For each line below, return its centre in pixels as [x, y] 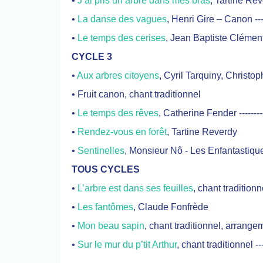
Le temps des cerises [122, 38]
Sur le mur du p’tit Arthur [127, 245]
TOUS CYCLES [106, 169]
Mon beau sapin [111, 226]
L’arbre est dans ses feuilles [135, 188]
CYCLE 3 [92, 57]
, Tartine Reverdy [202, 132]
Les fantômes [105, 207]
